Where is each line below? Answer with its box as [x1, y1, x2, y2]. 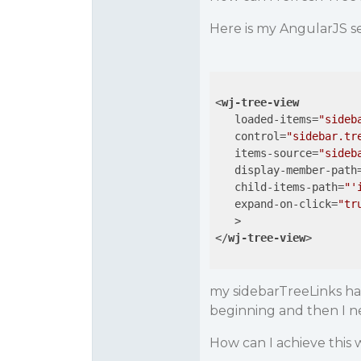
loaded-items [234, 113, 312, 126]
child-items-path [234, 180, 338, 193]
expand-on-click [234, 197, 331, 210]
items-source [234, 147, 312, 160]
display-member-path [234, 164, 357, 176]
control [234, 130, 280, 143]
